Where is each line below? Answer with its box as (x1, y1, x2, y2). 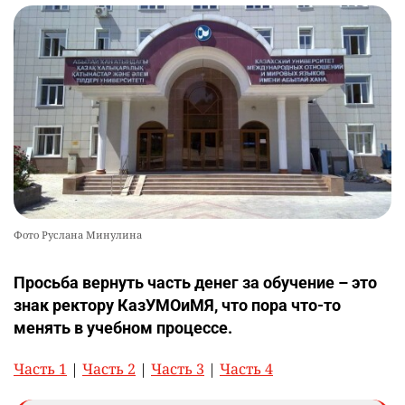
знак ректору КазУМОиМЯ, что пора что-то (14, 295, 341, 315)
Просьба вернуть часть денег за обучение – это (14, 272, 377, 292)
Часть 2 (82, 358, 136, 379)
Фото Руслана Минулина (14, 227, 142, 241)
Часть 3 (151, 358, 204, 379)
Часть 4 (220, 358, 273, 379)
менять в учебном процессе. (14, 317, 232, 337)
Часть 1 (14, 358, 67, 379)
